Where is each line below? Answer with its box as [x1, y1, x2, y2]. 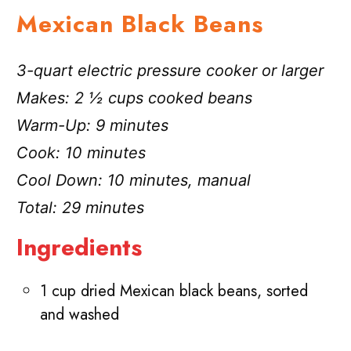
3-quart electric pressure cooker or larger [16, 61, 324, 81]
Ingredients [16, 230, 143, 265]
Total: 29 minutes [16, 198, 145, 218]
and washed [40, 302, 120, 326]
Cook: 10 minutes [16, 143, 147, 163]
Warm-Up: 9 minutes [16, 116, 169, 136]
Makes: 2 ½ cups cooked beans [16, 89, 253, 108]
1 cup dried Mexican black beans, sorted [40, 279, 309, 302]
